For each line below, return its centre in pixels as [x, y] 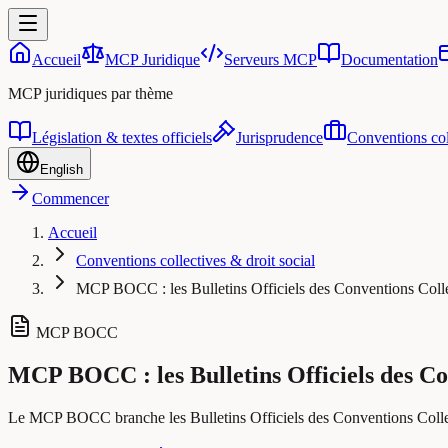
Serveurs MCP [270, 59]
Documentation [389, 59]
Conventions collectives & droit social [195, 260]
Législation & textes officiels [122, 137]
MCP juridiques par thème [90, 93]
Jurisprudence [279, 137]
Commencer [70, 198]
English [61, 169]
